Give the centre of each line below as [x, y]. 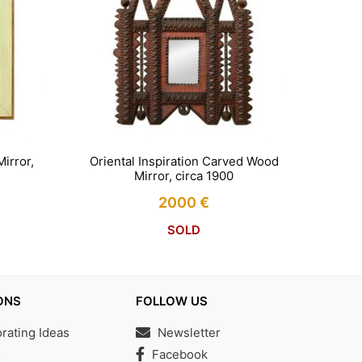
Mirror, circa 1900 [184, 176]
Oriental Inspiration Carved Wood [184, 162]
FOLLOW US [172, 301]
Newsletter [189, 333]
